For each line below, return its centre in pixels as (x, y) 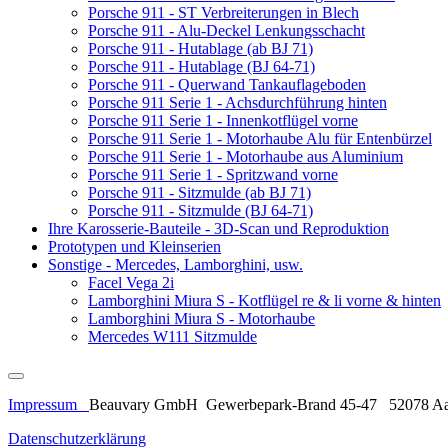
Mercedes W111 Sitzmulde (172, 337)
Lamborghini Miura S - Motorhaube (201, 319)
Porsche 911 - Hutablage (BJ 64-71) (201, 67)
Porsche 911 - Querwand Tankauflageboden (227, 85)
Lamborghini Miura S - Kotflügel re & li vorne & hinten (264, 301)
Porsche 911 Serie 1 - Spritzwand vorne (213, 175)
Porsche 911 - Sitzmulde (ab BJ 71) (199, 193)
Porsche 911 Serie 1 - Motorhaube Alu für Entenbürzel (260, 139)
